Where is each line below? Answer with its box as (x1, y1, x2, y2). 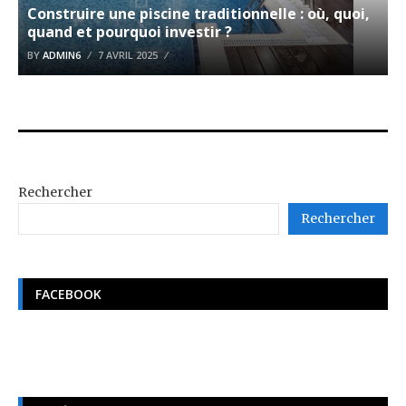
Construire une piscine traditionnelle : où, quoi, (27, 3, 370, 24)
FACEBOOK (35, 285, 101, 303)
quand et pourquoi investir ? (27, 21, 232, 42)
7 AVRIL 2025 (98, 47, 158, 62)
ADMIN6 (43, 47, 81, 62)
